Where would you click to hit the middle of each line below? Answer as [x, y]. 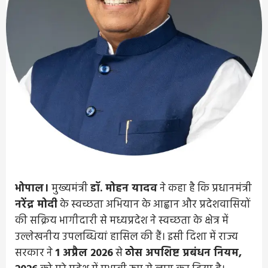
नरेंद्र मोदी [36, 205]
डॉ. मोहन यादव [124, 188]
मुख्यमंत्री [70, 188]
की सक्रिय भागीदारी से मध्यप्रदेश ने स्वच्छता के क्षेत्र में [122, 221]
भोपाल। [32, 188]
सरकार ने [35, 253]
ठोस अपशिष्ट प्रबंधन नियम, [183, 253]
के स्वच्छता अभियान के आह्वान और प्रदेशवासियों [154, 205]
